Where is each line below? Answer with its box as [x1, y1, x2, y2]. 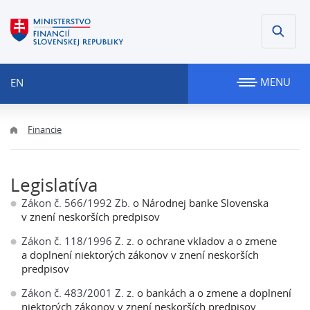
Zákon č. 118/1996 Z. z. [21, 234, 134, 248]
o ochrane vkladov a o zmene [134, 234, 277, 248]
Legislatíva [10, 173, 98, 197]
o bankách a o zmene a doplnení [134, 286, 291, 300]
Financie [28, 123, 62, 136]
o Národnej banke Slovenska [130, 196, 268, 210]
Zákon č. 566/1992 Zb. [21, 196, 130, 210]
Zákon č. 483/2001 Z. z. [21, 286, 134, 300]
